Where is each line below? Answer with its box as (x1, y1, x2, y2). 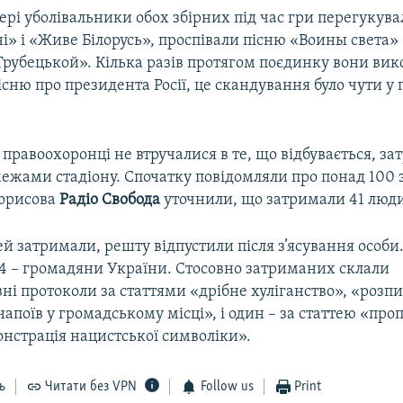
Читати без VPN (45, 379, 138, 394)
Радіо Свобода (59, 191, 161, 209)
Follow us (200, 379, 254, 394)
